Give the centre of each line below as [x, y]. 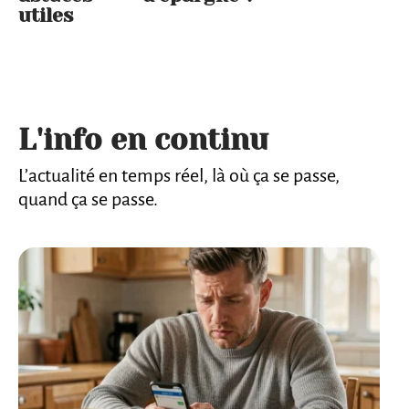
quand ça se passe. [88, 199]
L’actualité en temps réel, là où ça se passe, [179, 176]
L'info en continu [143, 141]
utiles [46, 16]
